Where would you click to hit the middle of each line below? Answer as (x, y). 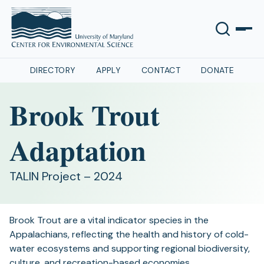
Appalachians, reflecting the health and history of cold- (129, 234)
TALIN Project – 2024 (66, 176)
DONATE (217, 70)
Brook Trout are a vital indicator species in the (109, 220)
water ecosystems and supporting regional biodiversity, (130, 248)
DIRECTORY (53, 70)
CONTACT (161, 70)
